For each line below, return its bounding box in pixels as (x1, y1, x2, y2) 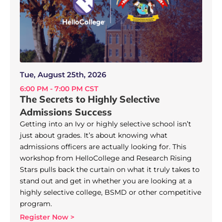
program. (20, 199, 52, 208)
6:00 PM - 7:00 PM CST (20, 84, 98, 93)
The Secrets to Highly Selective (20, 93, 160, 105)
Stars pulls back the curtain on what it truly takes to (20, 165, 200, 174)
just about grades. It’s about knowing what (20, 130, 167, 140)
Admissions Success (20, 106, 112, 118)
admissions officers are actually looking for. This (20, 142, 186, 151)
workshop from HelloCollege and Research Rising (20, 153, 192, 163)
